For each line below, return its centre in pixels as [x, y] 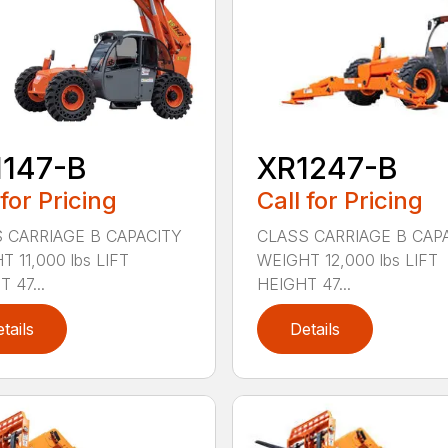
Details [314, 328]
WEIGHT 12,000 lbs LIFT [347, 259]
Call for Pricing [339, 200]
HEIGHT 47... [303, 283]
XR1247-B [327, 167]
